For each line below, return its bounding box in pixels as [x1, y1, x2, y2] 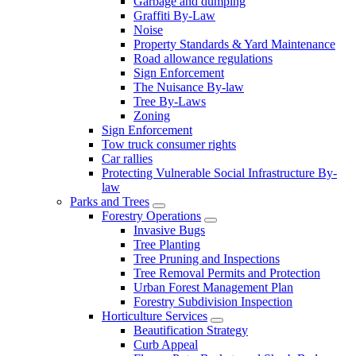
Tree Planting [133, 237, 200, 251]
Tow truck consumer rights [102, 137, 236, 151]
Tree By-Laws [133, 94, 206, 108]
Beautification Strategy [133, 323, 248, 337]
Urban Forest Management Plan [133, 280, 293, 294]
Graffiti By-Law [133, 8, 215, 22]
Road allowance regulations [133, 51, 273, 65]
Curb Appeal [133, 337, 198, 351]
